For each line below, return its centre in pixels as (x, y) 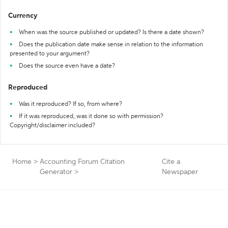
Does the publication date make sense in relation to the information (111, 45)
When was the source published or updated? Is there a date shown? (111, 33)
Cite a (171, 162)
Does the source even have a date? (67, 66)
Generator (56, 172)
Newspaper (180, 172)
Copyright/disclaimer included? (52, 126)
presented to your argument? (50, 54)
